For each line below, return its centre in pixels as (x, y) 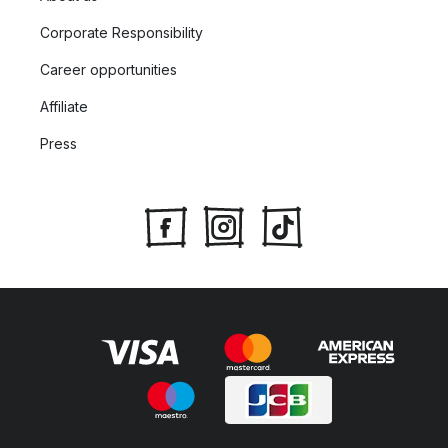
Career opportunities (108, 69)
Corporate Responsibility (121, 32)
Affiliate (64, 106)
